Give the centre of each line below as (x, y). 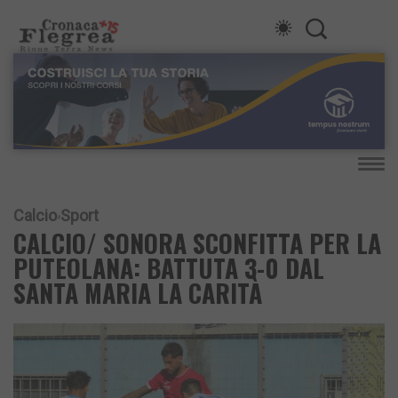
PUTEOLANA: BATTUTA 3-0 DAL (169, 268)
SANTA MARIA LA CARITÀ (138, 293)
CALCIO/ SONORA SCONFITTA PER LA (197, 243)
